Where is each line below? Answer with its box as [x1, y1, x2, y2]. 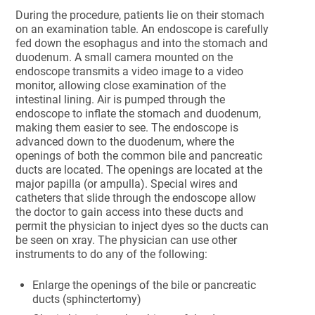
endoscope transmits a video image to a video [15, 65, 244, 78]
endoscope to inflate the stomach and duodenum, [15, 107, 262, 120]
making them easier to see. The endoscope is [15, 121, 239, 134]
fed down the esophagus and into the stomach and [15, 37, 269, 50]
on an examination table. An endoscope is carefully [15, 22, 269, 36]
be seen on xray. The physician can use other [15, 233, 238, 247]
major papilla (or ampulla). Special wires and [15, 177, 238, 191]
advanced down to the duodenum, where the [15, 135, 235, 148]
